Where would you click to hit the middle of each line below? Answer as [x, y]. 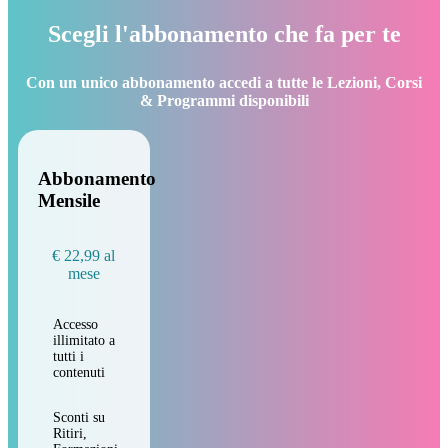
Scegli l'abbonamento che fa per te [224, 33]
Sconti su [79, 417]
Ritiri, [70, 433]
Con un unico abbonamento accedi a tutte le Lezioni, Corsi [224, 82]
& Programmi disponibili [224, 100]
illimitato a [84, 340]
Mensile [69, 201]
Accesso [75, 324]
